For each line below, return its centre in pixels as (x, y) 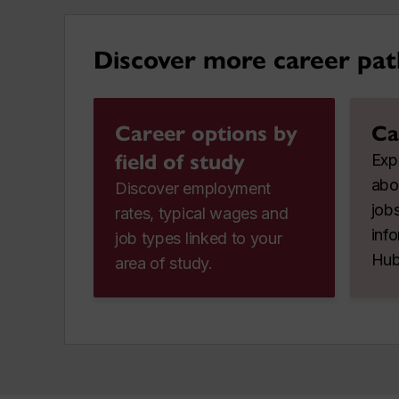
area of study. (164, 263)
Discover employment (193, 188)
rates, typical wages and (202, 213)
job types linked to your (199, 238)
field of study (180, 162)
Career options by (206, 133)
